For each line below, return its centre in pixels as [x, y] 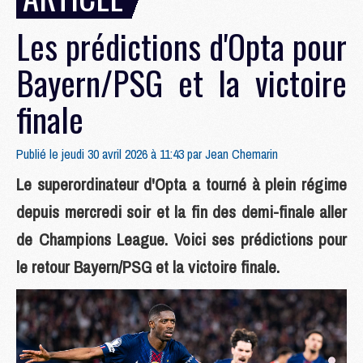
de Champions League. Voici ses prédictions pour [181, 239]
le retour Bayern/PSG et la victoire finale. [148, 267]
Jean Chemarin [241, 154]
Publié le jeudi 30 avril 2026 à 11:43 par [111, 154]
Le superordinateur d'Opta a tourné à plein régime [181, 184]
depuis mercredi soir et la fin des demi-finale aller [181, 212]
